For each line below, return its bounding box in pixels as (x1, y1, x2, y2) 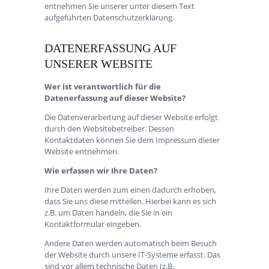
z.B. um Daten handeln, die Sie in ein (44, 207, 172, 218)
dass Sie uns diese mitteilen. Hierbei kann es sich (44, 195, 216, 207)
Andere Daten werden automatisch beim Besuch (44, 237, 217, 249)
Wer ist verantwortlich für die (44, 80, 161, 92)
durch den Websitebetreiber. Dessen (44, 122, 174, 134)
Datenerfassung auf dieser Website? (44, 92, 186, 103)
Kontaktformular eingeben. (44, 218, 141, 229)
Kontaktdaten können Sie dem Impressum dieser (44, 134, 220, 145)
